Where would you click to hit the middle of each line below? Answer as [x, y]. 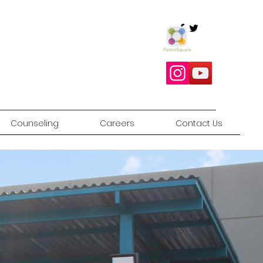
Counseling [35, 123]
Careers [117, 123]
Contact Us [199, 123]
